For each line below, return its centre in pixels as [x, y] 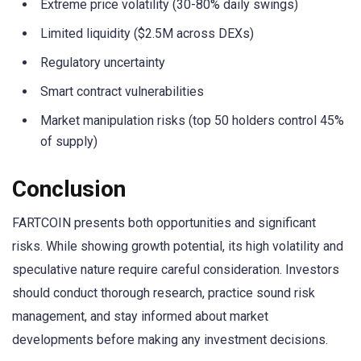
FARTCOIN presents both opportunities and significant [164, 222]
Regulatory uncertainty [103, 63]
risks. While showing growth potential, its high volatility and [178, 246]
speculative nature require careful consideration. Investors [176, 269]
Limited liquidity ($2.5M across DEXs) [147, 34]
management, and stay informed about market [140, 316]
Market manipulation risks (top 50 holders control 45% [192, 121]
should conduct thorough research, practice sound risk [164, 293]
